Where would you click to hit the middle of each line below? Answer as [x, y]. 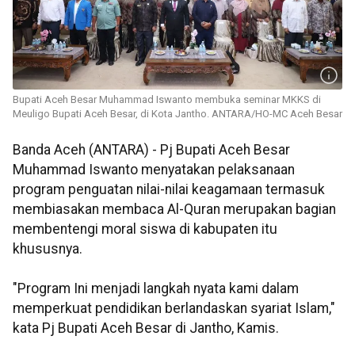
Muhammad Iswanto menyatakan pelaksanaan [154, 170]
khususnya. [48, 249]
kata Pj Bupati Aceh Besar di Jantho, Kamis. [146, 328]
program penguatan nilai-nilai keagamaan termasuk [169, 190]
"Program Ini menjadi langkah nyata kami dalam [156, 289]
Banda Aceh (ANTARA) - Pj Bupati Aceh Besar [151, 150]
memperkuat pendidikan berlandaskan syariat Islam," [174, 309]
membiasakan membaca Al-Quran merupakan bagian [174, 210]
